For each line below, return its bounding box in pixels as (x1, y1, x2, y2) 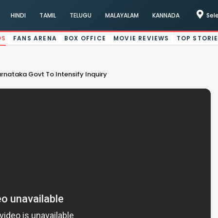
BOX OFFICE (64, 34, 107, 42)
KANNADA (152, 11, 180, 19)
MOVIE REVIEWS (113, 34, 169, 42)
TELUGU (69, 11, 91, 19)
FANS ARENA (13, 34, 57, 42)
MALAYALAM (105, 11, 139, 19)
